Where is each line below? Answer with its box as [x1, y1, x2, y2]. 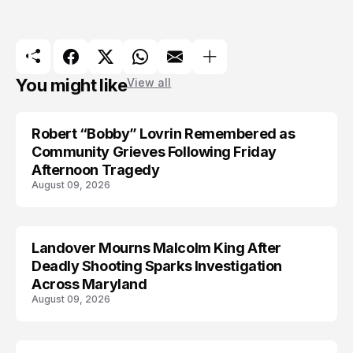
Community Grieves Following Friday [32, 143, 277, 160]
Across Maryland [32, 276, 147, 292]
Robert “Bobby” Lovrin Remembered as [32, 125, 295, 142]
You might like [16, 75, 128, 95]
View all [127, 76, 172, 89]
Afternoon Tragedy [32, 162, 160, 178]
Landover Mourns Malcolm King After [32, 240, 281, 256]
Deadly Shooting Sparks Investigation [32, 258, 282, 274]
